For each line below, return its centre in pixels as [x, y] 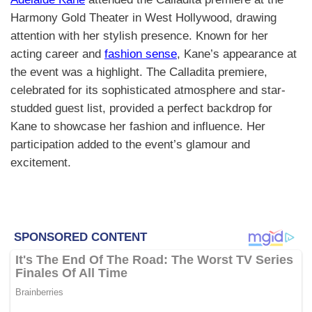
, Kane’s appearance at [237, 54]
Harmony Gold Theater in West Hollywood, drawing [143, 17]
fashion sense [141, 54]
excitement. [41, 162]
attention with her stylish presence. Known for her [139, 36]
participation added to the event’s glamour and [130, 144]
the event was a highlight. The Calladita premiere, [139, 72]
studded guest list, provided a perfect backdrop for [141, 108]
